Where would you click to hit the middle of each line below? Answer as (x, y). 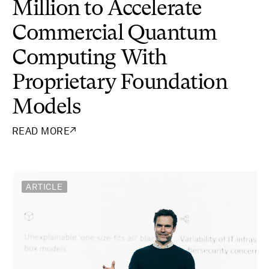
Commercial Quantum (114, 34)
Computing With (89, 59)
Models (47, 108)
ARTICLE (44, 187)
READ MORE (41, 131)
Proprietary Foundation (120, 83)
